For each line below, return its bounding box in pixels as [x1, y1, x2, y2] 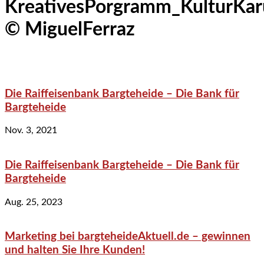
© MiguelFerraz [5, 20, 135, 39]
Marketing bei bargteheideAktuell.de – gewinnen [5, 231, 250, 243]
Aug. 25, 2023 [5, 197, 62, 207]
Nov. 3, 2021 [5, 126, 57, 136]
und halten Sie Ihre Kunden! [5, 245, 145, 256]
